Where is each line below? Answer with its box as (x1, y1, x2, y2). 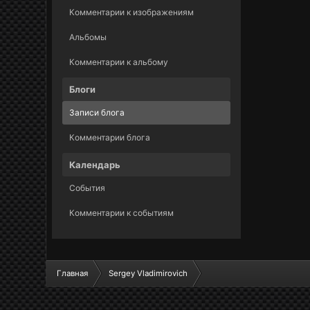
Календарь (69, 159, 121, 170)
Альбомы (69, 32, 107, 42)
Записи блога (69, 107, 125, 118)
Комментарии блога (69, 132, 151, 143)
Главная (57, 268, 89, 278)
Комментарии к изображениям (69, 7, 194, 17)
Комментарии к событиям (69, 208, 174, 218)
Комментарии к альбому (69, 57, 169, 67)
